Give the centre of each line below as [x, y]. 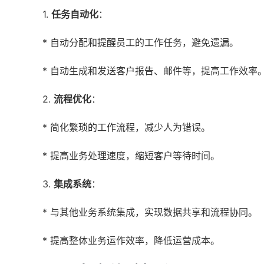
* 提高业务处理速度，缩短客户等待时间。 [131, 156]
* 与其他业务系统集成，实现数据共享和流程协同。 [150, 212]
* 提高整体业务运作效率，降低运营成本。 [131, 240]
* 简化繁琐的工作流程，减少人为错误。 [126, 127]
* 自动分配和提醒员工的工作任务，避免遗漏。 [141, 42]
